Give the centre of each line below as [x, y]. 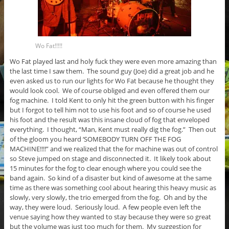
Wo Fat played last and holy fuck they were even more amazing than [113, 62]
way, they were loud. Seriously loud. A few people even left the [105, 207]
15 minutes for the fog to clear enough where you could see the [105, 168]
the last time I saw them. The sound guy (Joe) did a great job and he [112, 71]
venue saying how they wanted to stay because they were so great [110, 217]
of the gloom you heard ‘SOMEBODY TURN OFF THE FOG [95, 139]
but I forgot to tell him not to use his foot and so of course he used [110, 110]
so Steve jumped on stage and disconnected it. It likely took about [110, 159]
